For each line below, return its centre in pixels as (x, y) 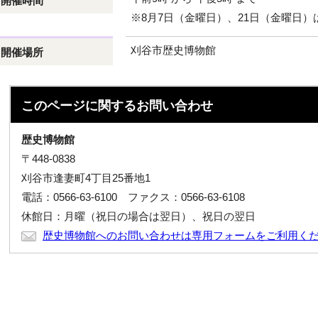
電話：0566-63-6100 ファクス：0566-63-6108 (133, 197)
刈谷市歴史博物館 (173, 50)
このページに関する (79, 105)
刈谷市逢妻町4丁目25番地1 (86, 178)
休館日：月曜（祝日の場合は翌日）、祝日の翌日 (138, 216)
